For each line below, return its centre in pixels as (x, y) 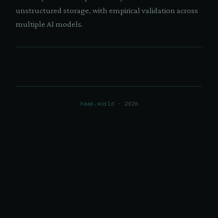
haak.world (97, 104)
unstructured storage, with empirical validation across (107, 10)
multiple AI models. (49, 24)
